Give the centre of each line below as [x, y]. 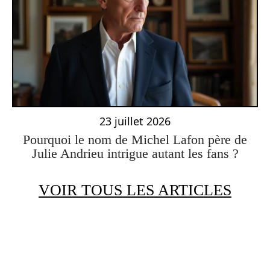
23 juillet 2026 [135, 121]
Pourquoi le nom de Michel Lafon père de [135, 140]
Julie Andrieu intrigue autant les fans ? [135, 154]
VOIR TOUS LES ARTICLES [135, 190]
